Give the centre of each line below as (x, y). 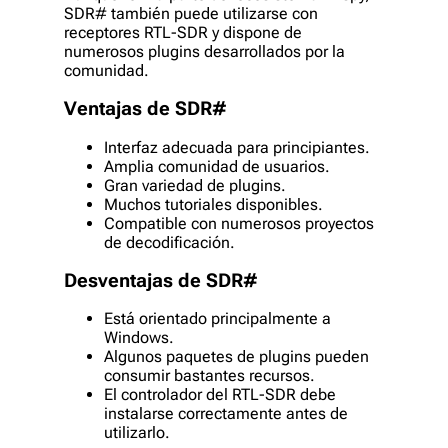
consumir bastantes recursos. (209, 376)
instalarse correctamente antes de (226, 414)
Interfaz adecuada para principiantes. (237, 147)
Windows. (139, 338)
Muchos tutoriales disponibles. (213, 204)
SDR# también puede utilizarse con (191, 14)
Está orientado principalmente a (217, 319)
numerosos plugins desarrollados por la (204, 52)
